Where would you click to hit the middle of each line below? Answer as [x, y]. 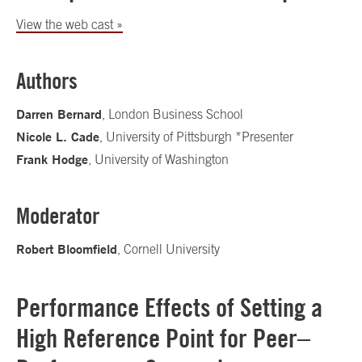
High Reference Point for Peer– [163, 338]
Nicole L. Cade [58, 137]
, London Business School [173, 114]
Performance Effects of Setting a [169, 307]
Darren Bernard [59, 114]
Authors [47, 81]
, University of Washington [158, 159]
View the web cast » [69, 24]
